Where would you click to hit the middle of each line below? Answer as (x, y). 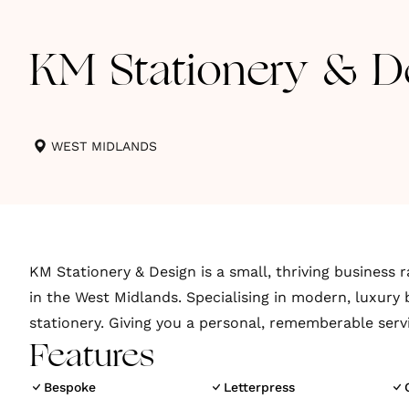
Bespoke (70, 387)
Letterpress (260, 387)
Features (92, 358)
